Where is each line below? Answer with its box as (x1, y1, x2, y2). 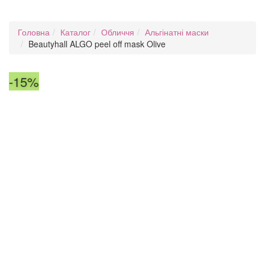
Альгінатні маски (145, 26, 209, 38)
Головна (18, 26, 50, 38)
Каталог (60, 26, 91, 38)
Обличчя (101, 26, 134, 38)
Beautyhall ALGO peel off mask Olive (28, 38, 166, 50)
